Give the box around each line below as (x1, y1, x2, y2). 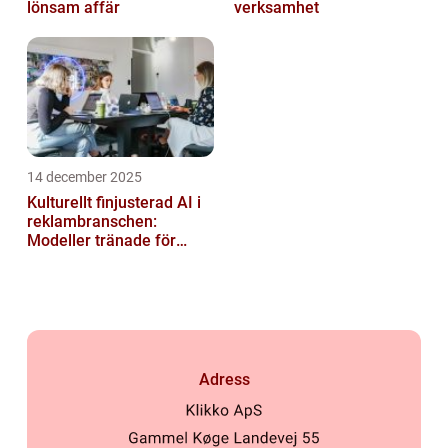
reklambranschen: (27, 212, 157, 232)
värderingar (27, 269, 111, 289)
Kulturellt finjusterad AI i (27, 193, 201, 213)
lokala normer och (27, 250, 157, 270)
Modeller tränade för (27, 231, 176, 251)
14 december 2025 (27, 169, 142, 186)
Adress (198, 370, 250, 390)
